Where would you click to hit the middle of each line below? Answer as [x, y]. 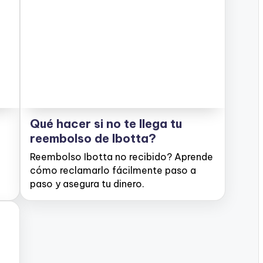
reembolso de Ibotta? [93, 138]
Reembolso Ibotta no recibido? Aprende [122, 157]
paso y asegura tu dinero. [87, 184]
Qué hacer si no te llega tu [106, 124]
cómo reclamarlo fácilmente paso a [113, 170]
